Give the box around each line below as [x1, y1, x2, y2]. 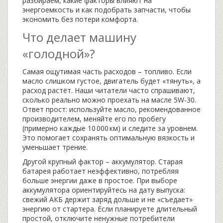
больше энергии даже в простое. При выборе [22, 176, 177, 185]
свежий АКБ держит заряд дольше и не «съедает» [22, 195, 193, 204]
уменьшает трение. [22, 142, 88, 152]
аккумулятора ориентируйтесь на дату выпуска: [22, 185, 185, 195]
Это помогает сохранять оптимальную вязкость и [22, 133, 195, 142]
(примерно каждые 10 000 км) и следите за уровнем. [22, 123, 198, 133]
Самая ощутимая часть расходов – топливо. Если [22, 67, 192, 76]
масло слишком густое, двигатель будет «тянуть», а [22, 76, 201, 86]
